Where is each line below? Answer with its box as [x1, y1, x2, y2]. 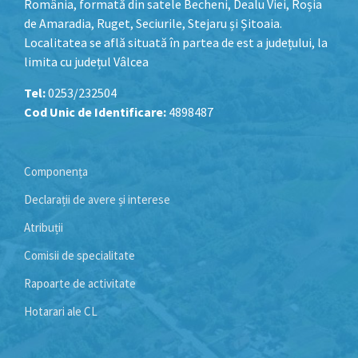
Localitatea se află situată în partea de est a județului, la [24, 34, 328, 50]
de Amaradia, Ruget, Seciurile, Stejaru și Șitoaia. [24, 14, 282, 31]
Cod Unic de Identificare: [24, 103, 166, 120]
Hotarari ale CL [24, 303, 97, 319]
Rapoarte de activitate [24, 275, 136, 291]
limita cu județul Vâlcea [24, 53, 149, 70]
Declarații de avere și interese [24, 191, 170, 207]
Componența [24, 163, 88, 179]
